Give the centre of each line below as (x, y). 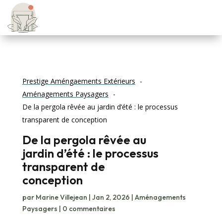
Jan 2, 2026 (111, 197)
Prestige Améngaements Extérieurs (79, 81)
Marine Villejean (61, 197)
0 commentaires (89, 209)
